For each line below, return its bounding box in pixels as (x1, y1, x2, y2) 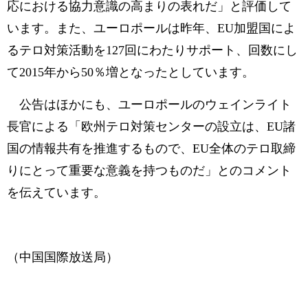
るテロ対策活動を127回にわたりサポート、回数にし (7, 43, 298, 57)
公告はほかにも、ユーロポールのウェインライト (7, 98, 291, 111)
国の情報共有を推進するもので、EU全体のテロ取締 (7, 142, 296, 155)
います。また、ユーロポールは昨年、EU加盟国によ (7, 21, 296, 35)
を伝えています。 (7, 186, 106, 199)
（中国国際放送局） (7, 250, 118, 264)
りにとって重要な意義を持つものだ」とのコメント (7, 164, 291, 177)
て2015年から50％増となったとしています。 (7, 65, 254, 79)
